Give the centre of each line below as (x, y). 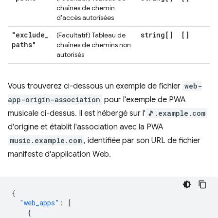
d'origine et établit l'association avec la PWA (86, 127)
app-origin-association (54, 100)
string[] (157, 35)
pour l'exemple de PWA (144, 100)
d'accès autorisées (85, 18)
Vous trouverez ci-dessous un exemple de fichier (95, 86)
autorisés (70, 54)
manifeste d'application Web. (59, 154)
